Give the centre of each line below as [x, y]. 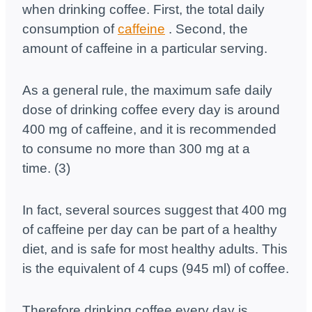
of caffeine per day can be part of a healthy [150, 230]
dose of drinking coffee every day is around [151, 110]
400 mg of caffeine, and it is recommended [149, 130]
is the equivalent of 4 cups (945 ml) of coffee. [156, 269]
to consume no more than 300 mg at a [136, 149]
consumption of [70, 29]
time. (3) [46, 169]
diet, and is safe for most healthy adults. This [155, 249]
